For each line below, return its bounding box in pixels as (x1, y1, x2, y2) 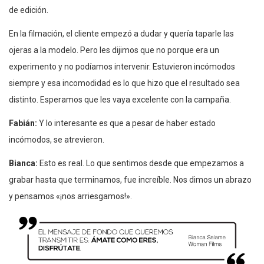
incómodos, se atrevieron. (9, 134, 104, 144)
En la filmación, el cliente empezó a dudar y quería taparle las (9, 28, 234, 38)
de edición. (9, 5, 48, 15)
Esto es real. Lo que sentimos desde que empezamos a (39, 158, 244, 168)
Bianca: (9, 158, 39, 168)
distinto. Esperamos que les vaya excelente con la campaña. (9, 94, 231, 104)
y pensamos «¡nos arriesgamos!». (9, 191, 132, 201)
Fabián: (9, 118, 39, 128)
